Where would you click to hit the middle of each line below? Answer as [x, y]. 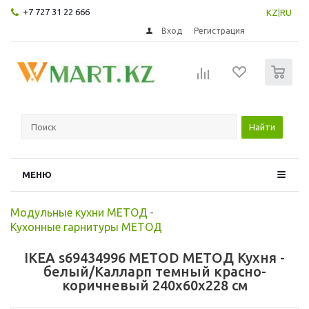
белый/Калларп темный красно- [154, 271]
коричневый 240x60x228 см [154, 285]
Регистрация [220, 30]
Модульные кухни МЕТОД [79, 212]
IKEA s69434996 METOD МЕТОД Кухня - [154, 257]
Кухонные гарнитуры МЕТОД [86, 227]
